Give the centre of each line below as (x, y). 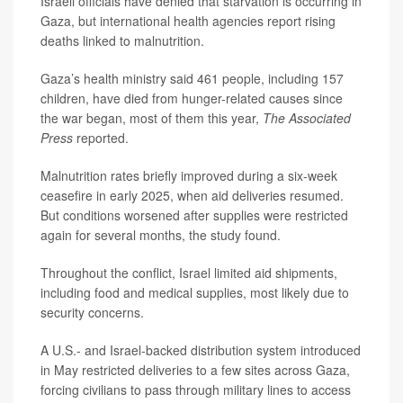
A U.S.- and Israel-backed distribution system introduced (201, 350)
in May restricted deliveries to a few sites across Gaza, (195, 370)
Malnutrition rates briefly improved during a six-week (189, 175)
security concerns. (92, 312)
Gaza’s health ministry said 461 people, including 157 (192, 78)
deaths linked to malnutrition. (122, 40)
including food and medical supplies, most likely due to (195, 292)
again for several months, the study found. (161, 235)
